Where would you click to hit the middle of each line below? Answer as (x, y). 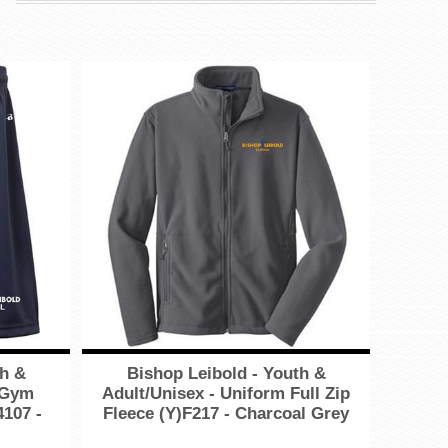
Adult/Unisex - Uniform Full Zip (226, 394)
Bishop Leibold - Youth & (226, 374)
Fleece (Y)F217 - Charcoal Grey (226, 414)
